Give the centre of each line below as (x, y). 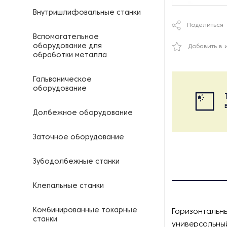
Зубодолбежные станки (76, 162)
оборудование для (67, 46)
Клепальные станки (68, 186)
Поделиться (205, 25)
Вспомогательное (66, 37)
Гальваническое (62, 80)
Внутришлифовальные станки (87, 13)
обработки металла (70, 55)
